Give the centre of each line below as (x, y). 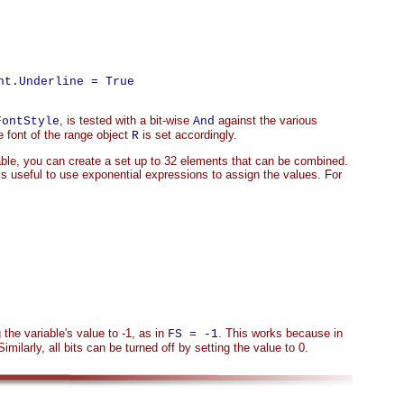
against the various (266, 120)
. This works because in (280, 333)
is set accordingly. (188, 135)
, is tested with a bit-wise (126, 120)
